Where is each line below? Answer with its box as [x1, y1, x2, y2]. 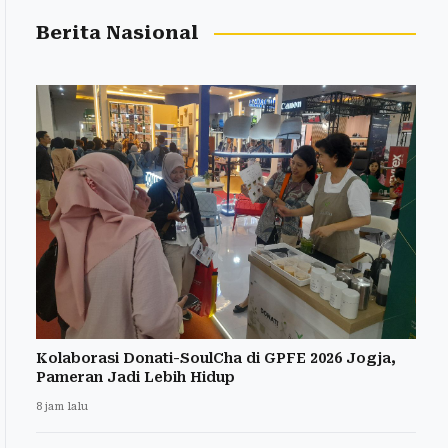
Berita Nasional [36, 22, 199, 45]
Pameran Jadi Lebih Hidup [36, 368, 235, 385]
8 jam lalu [36, 399, 88, 413]
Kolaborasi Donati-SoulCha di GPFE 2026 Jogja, [36, 349, 396, 366]
